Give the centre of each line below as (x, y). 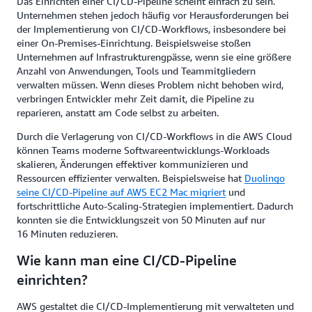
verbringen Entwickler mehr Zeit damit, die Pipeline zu (135, 99)
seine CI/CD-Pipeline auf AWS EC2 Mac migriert (121, 192)
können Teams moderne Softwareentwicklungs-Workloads (143, 150)
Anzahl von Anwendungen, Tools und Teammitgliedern (136, 71)
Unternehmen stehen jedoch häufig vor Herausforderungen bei (153, 15)
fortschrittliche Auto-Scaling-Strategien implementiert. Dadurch (155, 206)
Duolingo (265, 178)
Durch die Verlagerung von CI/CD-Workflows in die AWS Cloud (154, 136)
